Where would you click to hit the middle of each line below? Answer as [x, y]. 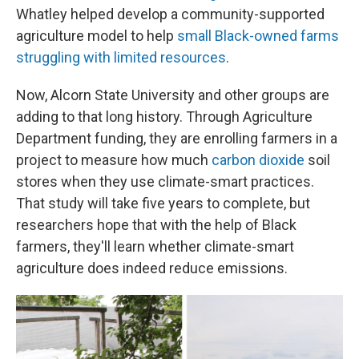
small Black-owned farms [258, 36]
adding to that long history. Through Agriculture [164, 117]
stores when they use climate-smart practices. [165, 182]
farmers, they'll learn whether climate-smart [155, 246]
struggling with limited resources [121, 57]
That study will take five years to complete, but [163, 203]
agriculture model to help [97, 36]
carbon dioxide [258, 160]
